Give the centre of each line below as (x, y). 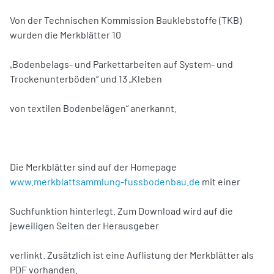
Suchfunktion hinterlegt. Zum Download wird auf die (121, 210)
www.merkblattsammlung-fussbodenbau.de (105, 181)
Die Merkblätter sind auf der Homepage (93, 166)
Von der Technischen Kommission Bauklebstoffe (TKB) (126, 20)
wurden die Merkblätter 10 (65, 34)
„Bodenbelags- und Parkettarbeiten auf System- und (121, 64)
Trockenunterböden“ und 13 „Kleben (86, 78)
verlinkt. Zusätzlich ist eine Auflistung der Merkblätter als (132, 254)
